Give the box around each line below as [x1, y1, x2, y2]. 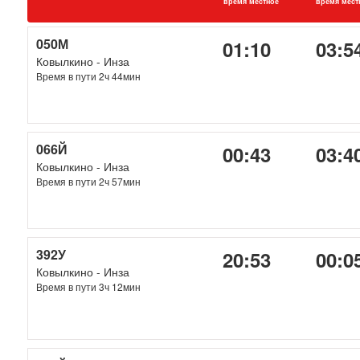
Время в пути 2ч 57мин [36, 174, 141, 188]
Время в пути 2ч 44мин [36, 69, 141, 83]
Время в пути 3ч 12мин [36, 280, 141, 293]
